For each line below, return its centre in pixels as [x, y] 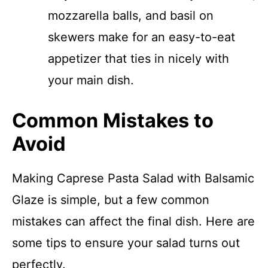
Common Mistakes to [113, 121]
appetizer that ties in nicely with [138, 59]
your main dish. [91, 80]
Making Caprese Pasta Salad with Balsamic [133, 178]
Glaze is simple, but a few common [111, 200]
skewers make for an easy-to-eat [141, 37]
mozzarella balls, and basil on [131, 16]
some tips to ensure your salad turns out [126, 243]
